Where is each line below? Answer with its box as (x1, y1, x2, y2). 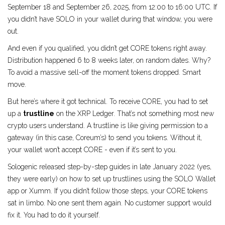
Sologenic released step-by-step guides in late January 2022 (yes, (8, 163, 211, 171)
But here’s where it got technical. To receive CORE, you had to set (8, 97, 208, 106)
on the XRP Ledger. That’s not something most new (54, 109, 214, 118)
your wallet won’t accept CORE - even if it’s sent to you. (8, 146, 177, 154)
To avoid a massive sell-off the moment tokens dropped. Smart (8, 68, 201, 77)
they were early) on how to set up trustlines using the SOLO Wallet (8, 175, 215, 183)
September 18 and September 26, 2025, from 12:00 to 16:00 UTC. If (8, 3, 217, 12)
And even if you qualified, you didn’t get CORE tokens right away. (8, 44, 207, 53)
